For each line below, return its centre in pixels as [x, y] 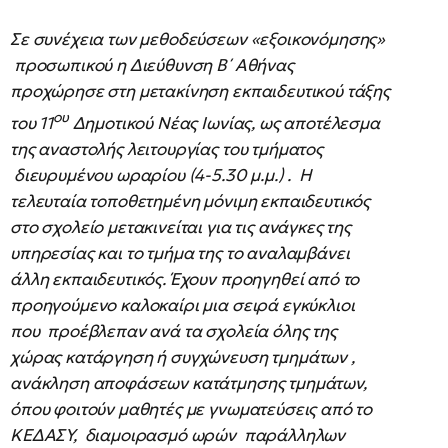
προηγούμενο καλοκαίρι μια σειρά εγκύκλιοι [182, 304]
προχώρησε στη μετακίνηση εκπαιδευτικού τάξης [200, 91]
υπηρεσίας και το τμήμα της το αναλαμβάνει [180, 252]
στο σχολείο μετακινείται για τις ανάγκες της [180, 226]
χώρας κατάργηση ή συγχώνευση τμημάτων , [182, 356]
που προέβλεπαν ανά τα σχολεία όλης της [173, 330]
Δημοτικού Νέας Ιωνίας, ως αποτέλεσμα [224, 122]
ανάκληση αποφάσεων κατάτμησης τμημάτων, [188, 382]
